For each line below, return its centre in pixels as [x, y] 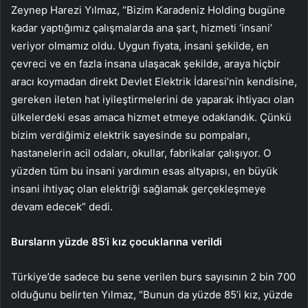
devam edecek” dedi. [62, 207]
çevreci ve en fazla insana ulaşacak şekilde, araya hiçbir [146, 64]
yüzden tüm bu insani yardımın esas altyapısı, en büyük [144, 171]
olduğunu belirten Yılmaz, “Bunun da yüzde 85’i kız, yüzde [152, 295]
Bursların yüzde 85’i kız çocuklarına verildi [117, 242]
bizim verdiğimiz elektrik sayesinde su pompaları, [131, 135]
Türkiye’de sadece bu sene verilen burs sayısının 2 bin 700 [153, 277]
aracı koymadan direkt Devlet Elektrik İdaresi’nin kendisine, [154, 82]
